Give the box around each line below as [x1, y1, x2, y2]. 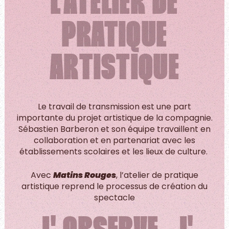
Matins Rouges [53, 169, 116, 181]
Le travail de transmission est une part [38, 100, 191, 112]
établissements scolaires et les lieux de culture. [19, 145, 210, 157]
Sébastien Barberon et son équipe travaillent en [18, 123, 211, 135]
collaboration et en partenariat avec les [34, 134, 195, 146]
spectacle [94, 191, 135, 203]
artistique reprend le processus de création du [21, 180, 208, 192]
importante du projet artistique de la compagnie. [16, 111, 213, 124]
